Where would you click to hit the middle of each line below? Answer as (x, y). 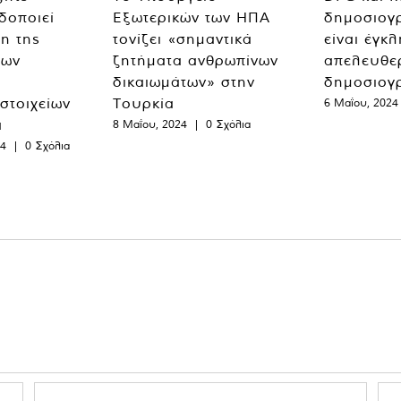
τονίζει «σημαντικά (183, 38)
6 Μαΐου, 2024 (361, 102)
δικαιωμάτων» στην (184, 81)
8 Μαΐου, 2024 (150, 124)
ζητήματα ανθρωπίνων (196, 60)
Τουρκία (144, 102)
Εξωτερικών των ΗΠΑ (192, 17)
